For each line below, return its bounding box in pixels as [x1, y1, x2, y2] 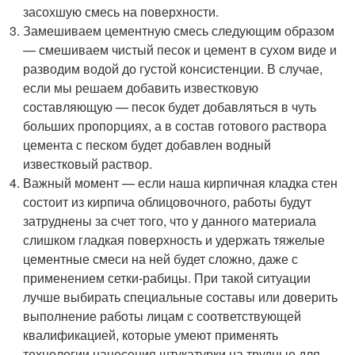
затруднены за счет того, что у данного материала [23, 212, 317, 230]
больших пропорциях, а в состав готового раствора [23, 116, 327, 135]
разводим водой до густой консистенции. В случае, [23, 59, 323, 78]
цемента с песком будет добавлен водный [23, 136, 272, 154]
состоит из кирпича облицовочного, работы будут [23, 193, 312, 211]
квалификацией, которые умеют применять [23, 326, 279, 344]
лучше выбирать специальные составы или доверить [23, 288, 338, 306]
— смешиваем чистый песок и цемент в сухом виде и [23, 40, 338, 59]
